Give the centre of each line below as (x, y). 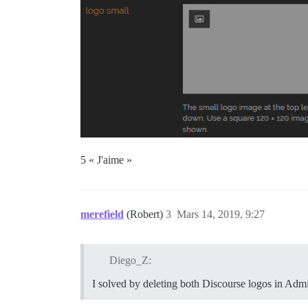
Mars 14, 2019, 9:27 (221, 214)
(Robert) (146, 214)
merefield (102, 214)
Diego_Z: (130, 260)
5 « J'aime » (106, 160)
